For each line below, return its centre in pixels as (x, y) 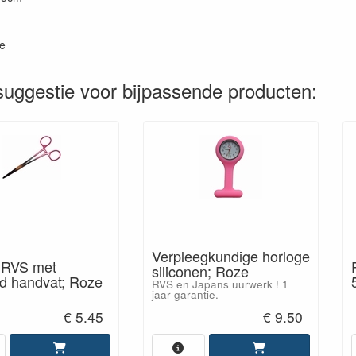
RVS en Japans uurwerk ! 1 (220, 284)
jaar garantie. (185, 294)
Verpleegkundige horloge (230, 256)
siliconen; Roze (200, 271)
